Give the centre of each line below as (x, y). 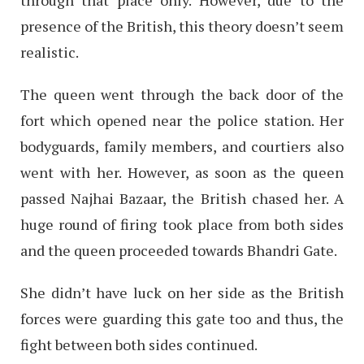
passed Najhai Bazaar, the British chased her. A (182, 198)
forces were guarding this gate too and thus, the (182, 318)
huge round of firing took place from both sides (182, 224)
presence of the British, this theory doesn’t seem (182, 26)
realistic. (50, 52)
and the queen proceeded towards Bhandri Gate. (179, 250)
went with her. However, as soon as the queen (182, 172)
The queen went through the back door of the (182, 94)
